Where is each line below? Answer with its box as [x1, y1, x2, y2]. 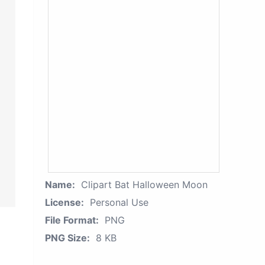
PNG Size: [45, 232, 90, 244]
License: [45, 196, 84, 208]
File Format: [45, 214, 99, 226]
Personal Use [90, 196, 148, 208]
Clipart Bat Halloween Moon [81, 179, 208, 190]
